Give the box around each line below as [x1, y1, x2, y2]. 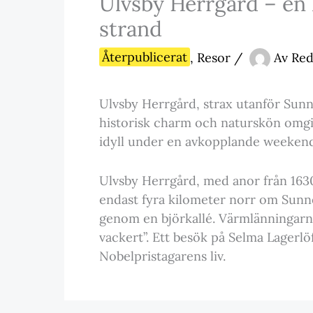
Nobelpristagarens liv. [99, 247, 226, 264]
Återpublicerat [102, 49, 187, 66]
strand [99, 15, 162, 42]
